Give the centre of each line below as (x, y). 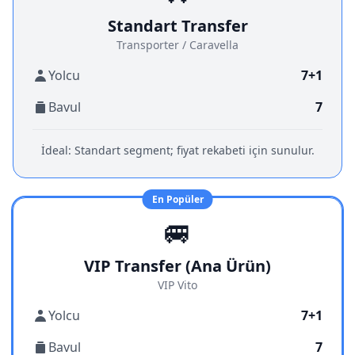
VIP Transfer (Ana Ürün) (177, 266)
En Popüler (177, 199)
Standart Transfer (177, 26)
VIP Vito (177, 285)
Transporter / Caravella (177, 45)
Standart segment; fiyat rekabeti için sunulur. (193, 150)
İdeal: (56, 150)
